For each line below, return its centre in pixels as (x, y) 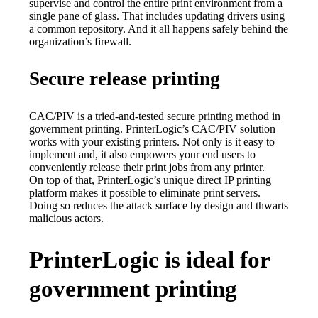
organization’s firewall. (81, 41)
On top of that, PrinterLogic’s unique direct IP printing (150, 180)
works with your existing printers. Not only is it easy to (152, 141)
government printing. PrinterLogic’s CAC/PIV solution (153, 128)
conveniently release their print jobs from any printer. (147, 167)
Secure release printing (125, 78)
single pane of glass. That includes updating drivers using (157, 16)
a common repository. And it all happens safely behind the (159, 28)
